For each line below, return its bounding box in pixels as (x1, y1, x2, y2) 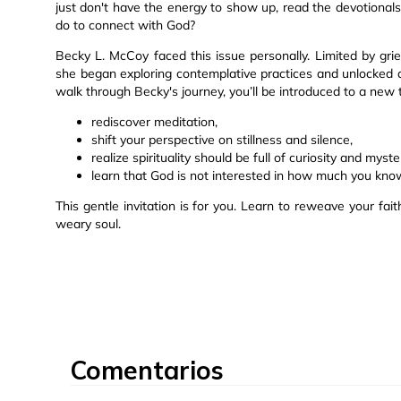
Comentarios (70, 354, 224, 387)
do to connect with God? (55, 17, 195, 34)
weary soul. (55, 216, 121, 233)
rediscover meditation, (91, 114, 218, 131)
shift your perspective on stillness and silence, (91, 132, 353, 149)
